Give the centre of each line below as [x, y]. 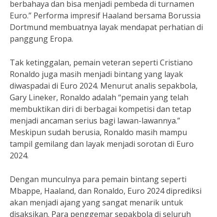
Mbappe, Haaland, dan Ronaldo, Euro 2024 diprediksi [106, 191]
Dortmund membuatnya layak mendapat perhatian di [106, 27]
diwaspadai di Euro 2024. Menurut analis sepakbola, [104, 86]
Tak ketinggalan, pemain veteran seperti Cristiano [101, 62]
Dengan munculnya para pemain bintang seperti [98, 179]
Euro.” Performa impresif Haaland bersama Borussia [105, 15]
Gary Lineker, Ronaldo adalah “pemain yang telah [99, 97]
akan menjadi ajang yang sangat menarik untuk [96, 202]
